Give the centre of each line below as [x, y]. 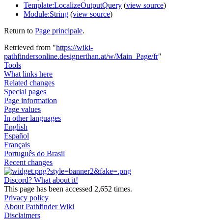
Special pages [25, 91]
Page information [30, 100]
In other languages [32, 118]
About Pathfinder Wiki [39, 206]
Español [16, 136]
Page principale [59, 30]
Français [17, 144]
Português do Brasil [34, 153]
